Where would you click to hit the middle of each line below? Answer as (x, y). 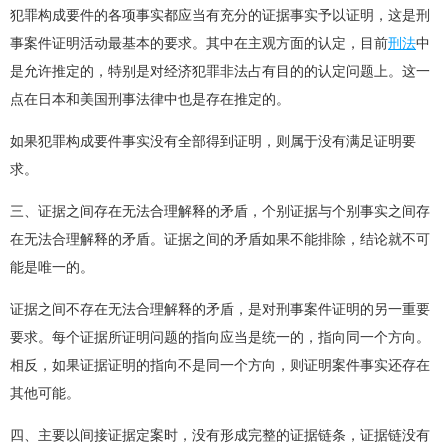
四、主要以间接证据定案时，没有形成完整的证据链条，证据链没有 (220, 435)
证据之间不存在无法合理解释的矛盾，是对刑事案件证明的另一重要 (220, 309)
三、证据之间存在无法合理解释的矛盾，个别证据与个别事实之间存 (220, 211)
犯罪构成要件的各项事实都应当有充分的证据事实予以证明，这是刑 (220, 15)
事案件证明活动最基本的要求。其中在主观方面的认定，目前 (199, 43)
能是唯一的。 (52, 267)
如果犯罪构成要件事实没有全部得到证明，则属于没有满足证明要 (213, 141)
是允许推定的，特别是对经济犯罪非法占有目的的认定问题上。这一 (220, 71)
